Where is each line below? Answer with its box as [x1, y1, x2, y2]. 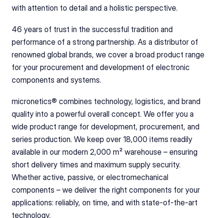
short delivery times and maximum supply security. [12, 160, 181, 169]
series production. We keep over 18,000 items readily [12, 134, 192, 144]
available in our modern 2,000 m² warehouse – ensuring [12, 147, 198, 157]
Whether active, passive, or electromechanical [12, 172, 168, 182]
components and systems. [12, 75, 101, 85]
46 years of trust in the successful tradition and [12, 24, 173, 34]
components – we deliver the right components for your [12, 185, 200, 195]
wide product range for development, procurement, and [12, 122, 200, 131]
